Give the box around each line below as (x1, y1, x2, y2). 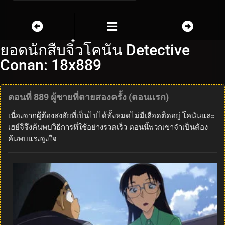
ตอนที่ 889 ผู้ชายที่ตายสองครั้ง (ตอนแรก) (8, 91, 169, 102)
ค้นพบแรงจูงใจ (8, 134, 57, 143)
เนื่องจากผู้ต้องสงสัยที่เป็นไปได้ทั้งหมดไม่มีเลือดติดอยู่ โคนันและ (8, 110, 215, 120)
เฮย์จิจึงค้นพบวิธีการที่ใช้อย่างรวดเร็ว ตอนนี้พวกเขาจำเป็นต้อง (8, 122, 208, 132)
